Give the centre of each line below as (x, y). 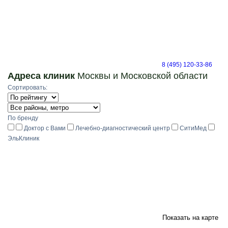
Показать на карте (190, 218)
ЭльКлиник (23, 138)
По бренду (23, 118)
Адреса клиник (41, 76)
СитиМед (193, 128)
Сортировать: (27, 88)
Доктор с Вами (45, 128)
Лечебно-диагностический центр (123, 128)
